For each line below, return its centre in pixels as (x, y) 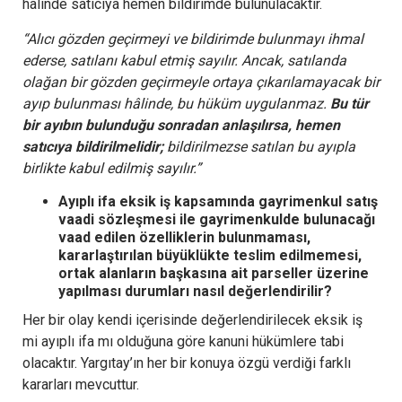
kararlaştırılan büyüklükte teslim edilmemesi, (210, 255)
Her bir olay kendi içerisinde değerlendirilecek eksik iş (192, 319)
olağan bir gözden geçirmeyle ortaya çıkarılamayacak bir (201, 82)
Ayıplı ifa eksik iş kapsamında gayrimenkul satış (218, 201)
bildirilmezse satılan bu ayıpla (259, 146)
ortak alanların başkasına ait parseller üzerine (214, 273)
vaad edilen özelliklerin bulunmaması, (184, 237)
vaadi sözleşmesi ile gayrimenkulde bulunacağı (217, 219)
